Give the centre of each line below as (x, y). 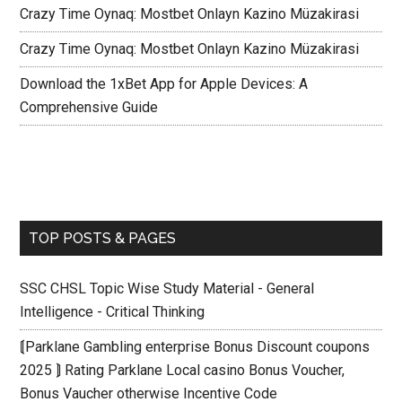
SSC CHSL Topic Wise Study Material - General (167, 288)
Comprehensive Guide (89, 107)
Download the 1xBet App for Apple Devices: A (164, 83)
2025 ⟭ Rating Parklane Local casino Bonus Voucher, (183, 370)
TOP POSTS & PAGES (103, 238)
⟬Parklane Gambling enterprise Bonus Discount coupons (195, 346)
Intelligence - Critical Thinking (113, 311)
